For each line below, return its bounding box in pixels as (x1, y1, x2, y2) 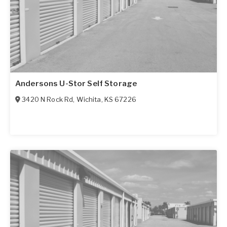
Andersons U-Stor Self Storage (15, 79, 137, 89)
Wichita (76, 95, 101, 104)
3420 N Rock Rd (22, 95, 73, 104)
